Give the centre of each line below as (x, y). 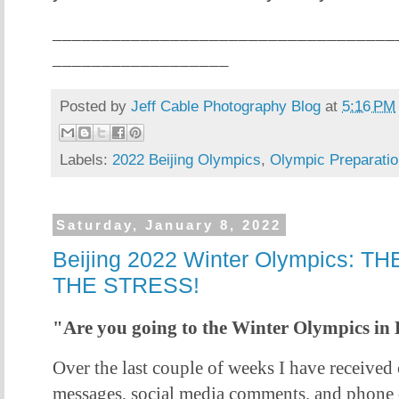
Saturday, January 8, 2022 (169, 224)
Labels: (86, 159)
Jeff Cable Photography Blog (226, 106)
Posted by (95, 106)
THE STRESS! (126, 285)
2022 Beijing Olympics (187, 159)
